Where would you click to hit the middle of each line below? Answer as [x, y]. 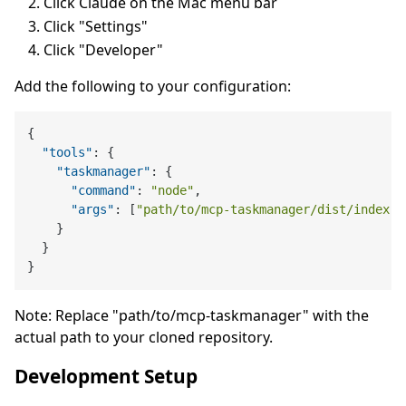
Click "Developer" [103, 50]
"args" [93, 210]
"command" [104, 191]
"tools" [68, 153]
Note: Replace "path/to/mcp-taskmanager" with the [192, 315]
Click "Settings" [96, 27]
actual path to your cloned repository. [144, 337]
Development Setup [106, 376]
